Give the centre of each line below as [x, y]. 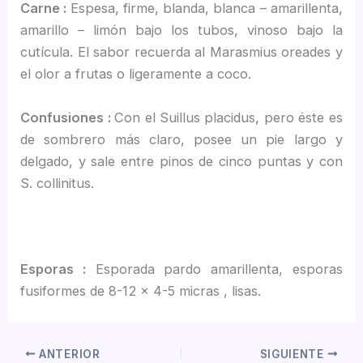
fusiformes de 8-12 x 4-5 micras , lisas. [141, 291]
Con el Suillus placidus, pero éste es [228, 117]
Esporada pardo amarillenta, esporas [214, 269]
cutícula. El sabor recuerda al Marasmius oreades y [181, 52]
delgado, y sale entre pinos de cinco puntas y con [181, 161]
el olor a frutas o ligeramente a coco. [136, 74]
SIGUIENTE [293, 354]
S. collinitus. [58, 183]
